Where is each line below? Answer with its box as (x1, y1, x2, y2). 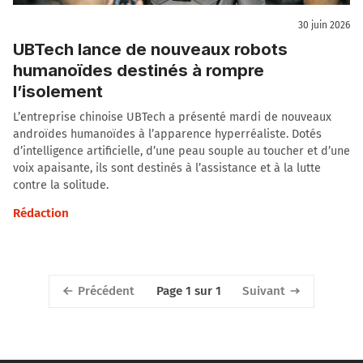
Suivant (242, 283, 286, 298)
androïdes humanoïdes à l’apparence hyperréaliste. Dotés (13, 126, 322, 141)
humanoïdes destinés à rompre (13, 59, 264, 80)
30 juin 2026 (298, 19, 350, 32)
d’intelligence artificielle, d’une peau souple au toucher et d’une (13, 143, 350, 158)
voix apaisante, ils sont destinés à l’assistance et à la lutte (13, 160, 321, 175)
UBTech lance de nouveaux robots (13, 38, 288, 59)
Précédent (77, 283, 135, 298)
